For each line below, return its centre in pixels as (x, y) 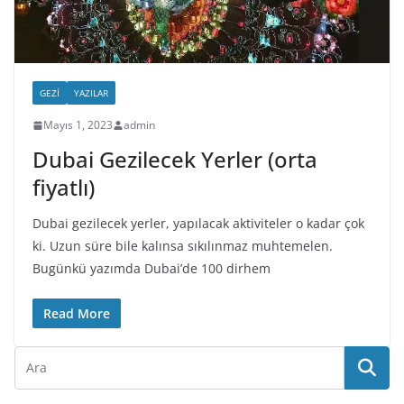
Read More (77, 314)
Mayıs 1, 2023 (78, 125)
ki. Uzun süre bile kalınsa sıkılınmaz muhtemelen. (183, 246)
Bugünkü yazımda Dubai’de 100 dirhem (151, 269)
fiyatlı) (64, 188)
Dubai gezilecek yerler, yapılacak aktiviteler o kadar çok (198, 224)
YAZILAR (91, 93)
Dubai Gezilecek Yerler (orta (175, 160)
